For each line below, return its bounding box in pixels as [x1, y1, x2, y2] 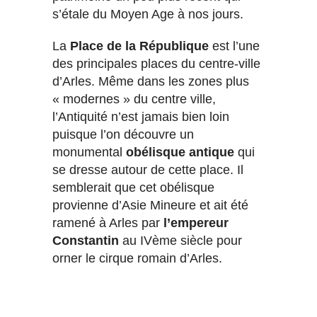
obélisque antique [126, 145, 234, 160]
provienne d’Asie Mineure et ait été [52, 198, 248, 213]
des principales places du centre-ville [52, 57, 260, 71]
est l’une [209, 39, 260, 54]
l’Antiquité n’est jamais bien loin [52, 110, 229, 125]
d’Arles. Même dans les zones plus [52, 74, 249, 89]
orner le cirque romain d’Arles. [52, 251, 222, 266]
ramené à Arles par [52, 216, 160, 231]
